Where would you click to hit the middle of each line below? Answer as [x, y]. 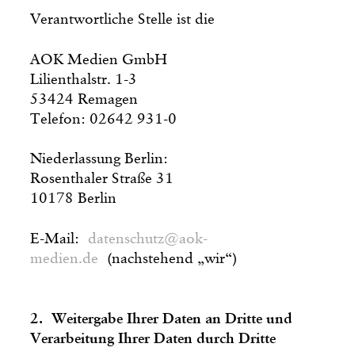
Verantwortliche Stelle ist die [123, 19]
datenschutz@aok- [148, 239]
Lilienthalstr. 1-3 [84, 79]
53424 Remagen [84, 99]
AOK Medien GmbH [99, 59]
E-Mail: [59, 239]
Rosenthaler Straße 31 [102, 178]
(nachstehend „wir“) [168, 258]
